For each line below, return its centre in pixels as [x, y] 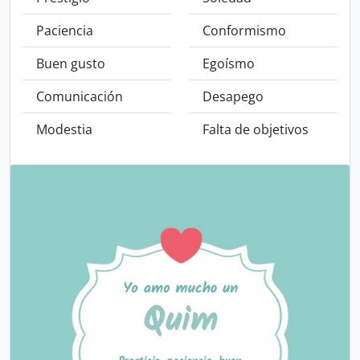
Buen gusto [71, 63]
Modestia [64, 129]
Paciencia [65, 31]
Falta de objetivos [256, 129]
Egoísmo [229, 63]
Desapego [233, 96]
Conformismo [244, 31]
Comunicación [80, 96]
